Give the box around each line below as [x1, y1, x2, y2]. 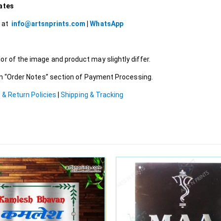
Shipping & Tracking [61, 91, 124, 99]
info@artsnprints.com [11, 20, 86, 28]
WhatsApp [90, 20, 125, 28]
